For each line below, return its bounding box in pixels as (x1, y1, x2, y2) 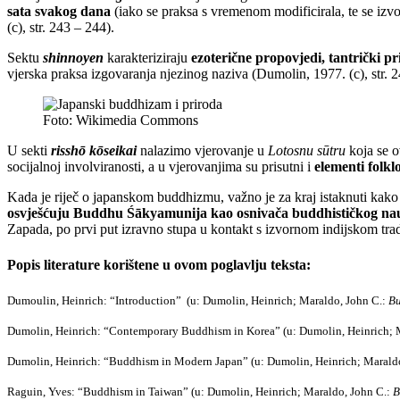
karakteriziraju (104, 50, 191, 66)
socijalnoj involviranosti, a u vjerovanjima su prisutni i (7, 159, 314, 175)
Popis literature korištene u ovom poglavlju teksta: (7, 256, 311, 272)
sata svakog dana (7, 4, 114, 20)
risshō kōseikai (51, 143, 137, 159)
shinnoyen (43, 50, 104, 66)
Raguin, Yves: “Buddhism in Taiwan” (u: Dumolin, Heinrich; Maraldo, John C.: (7, 384, 393, 398)
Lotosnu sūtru (268, 143, 346, 159)
